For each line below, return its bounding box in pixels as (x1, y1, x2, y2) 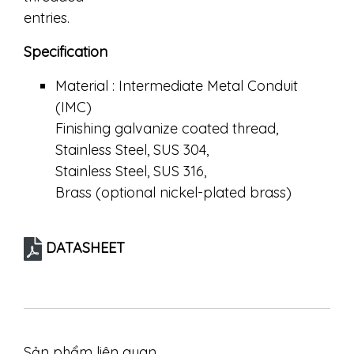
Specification (24, 43, 107, 61)
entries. (24, 9, 70, 27)
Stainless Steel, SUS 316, (55, 162, 206, 180)
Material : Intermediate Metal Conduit (55, 77, 298, 95)
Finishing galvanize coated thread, (55, 119, 278, 137)
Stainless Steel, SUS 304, (55, 141, 209, 159)
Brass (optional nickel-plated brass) (55, 183, 292, 201)
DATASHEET (45, 239, 125, 257)
